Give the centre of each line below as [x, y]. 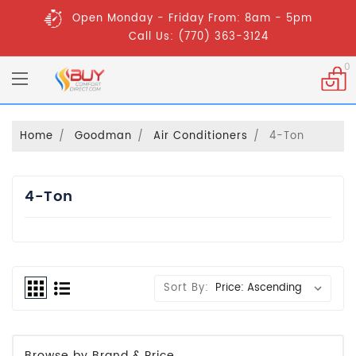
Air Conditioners [201, 136]
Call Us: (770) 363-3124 [198, 37]
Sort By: [186, 288]
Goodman [103, 136]
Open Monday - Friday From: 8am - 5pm [192, 19]
